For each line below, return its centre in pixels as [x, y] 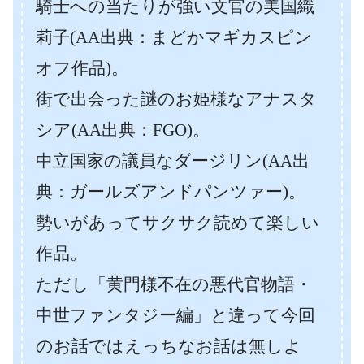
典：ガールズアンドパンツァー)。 [171, 192]
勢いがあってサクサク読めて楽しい [178, 223]
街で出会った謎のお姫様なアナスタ [176, 99]
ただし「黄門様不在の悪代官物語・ [174, 284]
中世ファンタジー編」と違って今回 [175, 315]
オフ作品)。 [82, 68]
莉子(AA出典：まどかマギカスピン [174, 37]
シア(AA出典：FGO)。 [123, 130]
